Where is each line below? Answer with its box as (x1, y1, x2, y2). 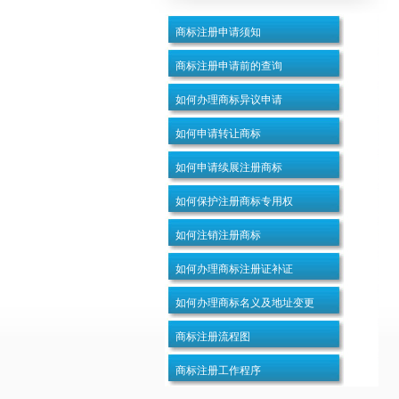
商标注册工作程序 (175, 364, 261, 377)
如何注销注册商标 (175, 229, 261, 241)
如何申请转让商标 (175, 127, 261, 140)
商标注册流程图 (175, 330, 250, 343)
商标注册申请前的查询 (175, 60, 282, 72)
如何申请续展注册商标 (175, 161, 282, 174)
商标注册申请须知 (175, 26, 261, 38)
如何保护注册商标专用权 (175, 195, 293, 208)
